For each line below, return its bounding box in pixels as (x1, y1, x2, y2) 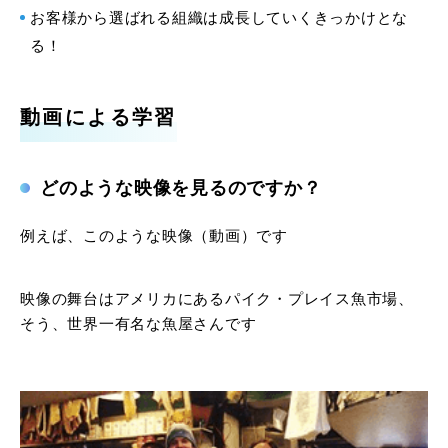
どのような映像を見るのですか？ (40, 178, 322, 199)
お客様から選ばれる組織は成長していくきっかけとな (30, 8, 408, 26)
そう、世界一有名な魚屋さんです (20, 314, 257, 332)
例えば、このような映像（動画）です (20, 227, 288, 245)
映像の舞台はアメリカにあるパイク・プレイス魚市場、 (20, 289, 414, 307)
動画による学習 (20, 106, 177, 129)
